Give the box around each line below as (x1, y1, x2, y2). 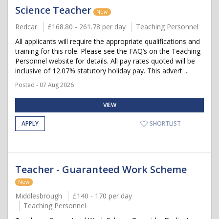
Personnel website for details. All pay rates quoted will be (15, 56, 195, 66)
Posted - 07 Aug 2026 (15, 81, 74, 89)
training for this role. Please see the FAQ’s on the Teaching (15, 46, 200, 56)
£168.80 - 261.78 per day (47, 22, 126, 31)
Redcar (15, 22, 37, 31)
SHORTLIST (148, 119, 181, 128)
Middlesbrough (15, 191, 62, 200)
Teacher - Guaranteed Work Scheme (15, 163, 187, 176)
